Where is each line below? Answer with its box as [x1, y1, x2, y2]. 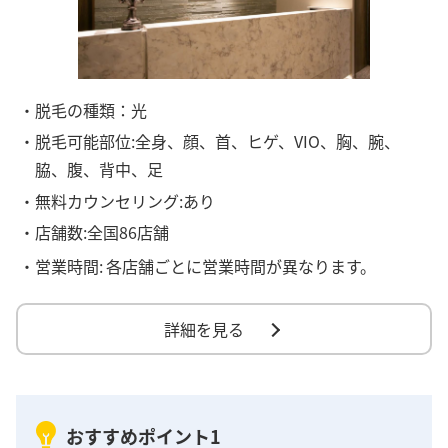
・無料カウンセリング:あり [19, 188, 216, 213]
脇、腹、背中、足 [35, 157, 164, 182]
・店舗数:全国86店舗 [19, 219, 170, 244]
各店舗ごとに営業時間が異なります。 [105, 254, 376, 279]
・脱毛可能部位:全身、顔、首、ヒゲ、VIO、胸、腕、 [19, 129, 401, 154]
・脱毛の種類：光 [19, 98, 148, 123]
